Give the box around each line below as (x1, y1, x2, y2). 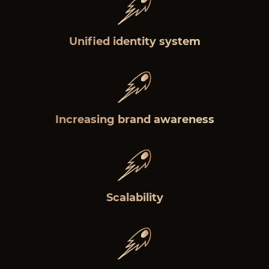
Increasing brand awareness (55, 112, 214, 126)
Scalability (106, 191, 163, 205)
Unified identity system (68, 34, 201, 48)
